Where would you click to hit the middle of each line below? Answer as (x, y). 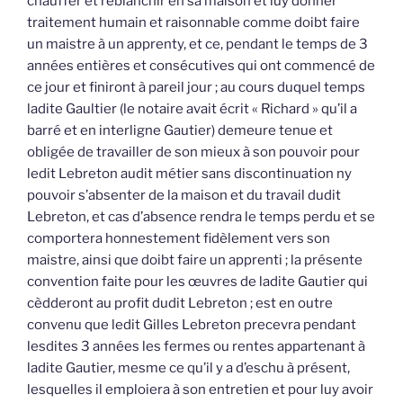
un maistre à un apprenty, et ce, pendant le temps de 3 (197, 45)
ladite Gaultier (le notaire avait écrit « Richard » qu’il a (192, 109)
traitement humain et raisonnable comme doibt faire (193, 23)
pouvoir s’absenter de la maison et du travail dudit (184, 196)
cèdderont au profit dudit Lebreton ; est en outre (180, 304)
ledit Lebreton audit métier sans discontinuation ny (189, 174)
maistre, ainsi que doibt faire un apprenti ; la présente (195, 260)
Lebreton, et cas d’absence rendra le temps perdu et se (201, 217)
